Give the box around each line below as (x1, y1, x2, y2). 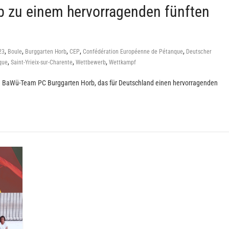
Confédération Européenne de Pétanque (83, 48, 183, 55)
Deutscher (186, 48, 212, 55)
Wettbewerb (76, 59, 106, 66)
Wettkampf (109, 59, 136, 66)
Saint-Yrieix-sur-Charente (11, 59, 73, 66)
